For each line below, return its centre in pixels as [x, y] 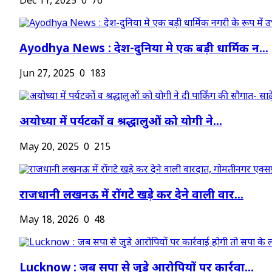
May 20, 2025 [49, 148]
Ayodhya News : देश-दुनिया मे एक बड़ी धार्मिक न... [144, 49]
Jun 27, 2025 [47, 75]
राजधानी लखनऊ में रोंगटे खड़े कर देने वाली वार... [131, 195]
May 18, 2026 [49, 221]
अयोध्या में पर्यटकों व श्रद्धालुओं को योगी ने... [121, 123]
